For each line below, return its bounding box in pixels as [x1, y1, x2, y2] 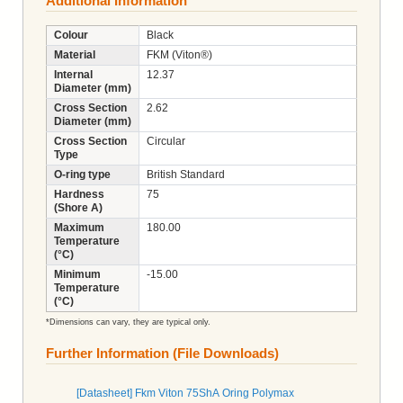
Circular [147, 134, 185, 148]
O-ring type [54, 167, 111, 181]
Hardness [54, 187, 104, 201]
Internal [54, 67, 93, 81]
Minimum [54, 267, 101, 281]
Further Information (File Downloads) [46, 345, 279, 361]
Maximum [54, 220, 104, 234]
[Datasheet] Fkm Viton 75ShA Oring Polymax [76, 386, 294, 399]
